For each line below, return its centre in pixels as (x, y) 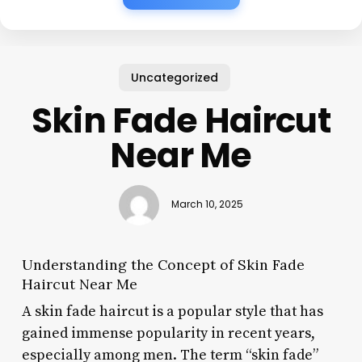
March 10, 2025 (207, 205)
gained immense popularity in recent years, (168, 333)
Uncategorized (175, 77)
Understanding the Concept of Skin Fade (163, 264)
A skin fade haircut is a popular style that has (172, 311)
